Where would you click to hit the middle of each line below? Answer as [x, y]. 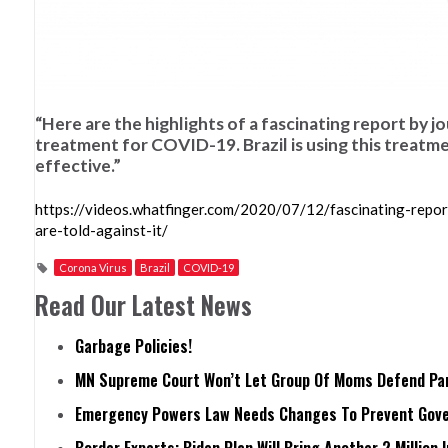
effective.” [77, 165]
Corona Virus [93, 268]
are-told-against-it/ [101, 230]
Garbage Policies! [133, 346]
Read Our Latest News [143, 305]
